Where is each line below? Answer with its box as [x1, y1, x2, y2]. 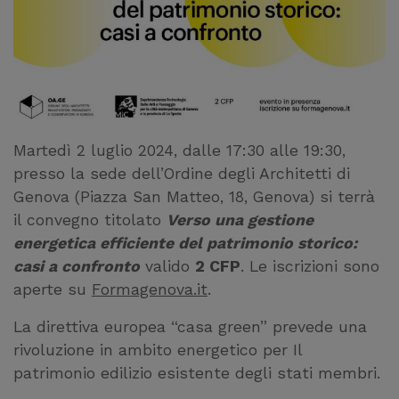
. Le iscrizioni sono [240, 257, 379, 276]
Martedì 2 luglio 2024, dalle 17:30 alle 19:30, [13, 142, 346, 160]
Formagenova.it [92, 281, 208, 299]
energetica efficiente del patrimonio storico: [13, 234, 357, 253]
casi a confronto [13, 257, 140, 276]
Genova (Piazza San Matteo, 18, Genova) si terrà [13, 188, 375, 207]
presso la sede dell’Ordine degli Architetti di [13, 165, 350, 183]
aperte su [13, 281, 92, 299]
